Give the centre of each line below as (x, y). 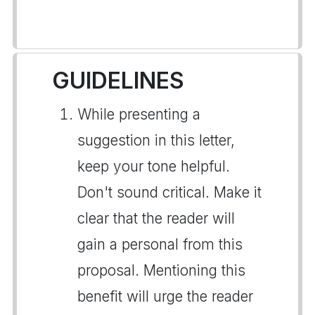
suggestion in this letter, (156, 140)
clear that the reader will (156, 218)
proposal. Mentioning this (161, 270)
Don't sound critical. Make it (169, 192)
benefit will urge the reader (165, 296)
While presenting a (139, 114)
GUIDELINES (118, 81)
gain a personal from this (160, 244)
